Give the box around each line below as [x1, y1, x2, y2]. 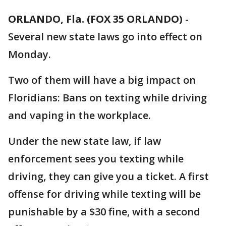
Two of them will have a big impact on [8, 73, 196, 87]
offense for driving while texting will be [8, 187, 201, 201]
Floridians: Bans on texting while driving [8, 91, 207, 104]
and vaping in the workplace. [8, 108, 151, 122]
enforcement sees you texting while [8, 152, 184, 165]
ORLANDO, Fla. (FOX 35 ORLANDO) [8, 12, 183, 26]
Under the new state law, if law [8, 134, 161, 148]
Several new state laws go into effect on [8, 30, 202, 43]
